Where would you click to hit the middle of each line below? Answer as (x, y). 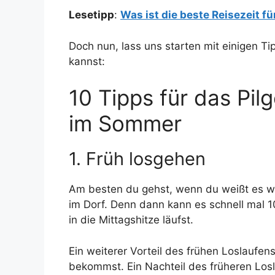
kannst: (87, 61)
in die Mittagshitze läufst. (131, 220)
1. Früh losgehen (137, 159)
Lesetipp (91, 15)
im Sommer (125, 124)
